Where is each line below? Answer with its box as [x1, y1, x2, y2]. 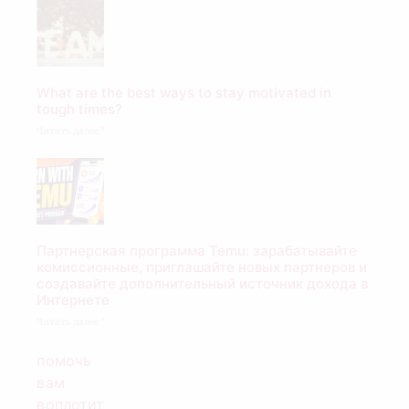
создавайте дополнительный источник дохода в [37, 275, 368, 293]
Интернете [37, 291, 110, 309]
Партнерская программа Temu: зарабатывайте [37, 242, 357, 260]
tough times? [37, 100, 122, 118]
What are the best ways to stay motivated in [37, 83, 331, 101]
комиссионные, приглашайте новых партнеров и [37, 258, 367, 277]
